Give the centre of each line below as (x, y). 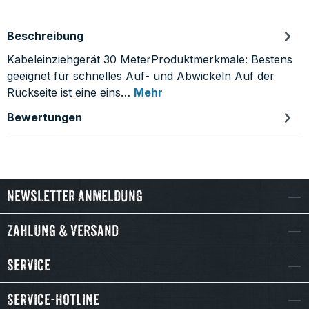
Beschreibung (45, 36)
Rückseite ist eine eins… (70, 92)
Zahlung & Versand (63, 230)
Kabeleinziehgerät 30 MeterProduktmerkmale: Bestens (150, 59)
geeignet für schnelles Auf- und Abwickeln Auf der (141, 76)
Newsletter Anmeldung (75, 196)
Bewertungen (44, 117)
